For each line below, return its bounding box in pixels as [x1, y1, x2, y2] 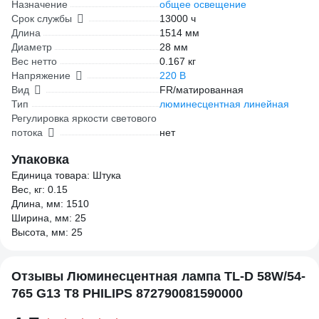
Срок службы [11, 13, 72, 24]
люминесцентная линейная [159, 98, 289, 110]
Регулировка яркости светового [11, 113, 157, 124]
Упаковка [11, 152, 69, 167]
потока [11, 127, 43, 138]
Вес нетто [11, 56, 57, 67]
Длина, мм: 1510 [11, 198, 89, 209]
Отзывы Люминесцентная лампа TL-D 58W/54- [11, 269, 305, 283]
